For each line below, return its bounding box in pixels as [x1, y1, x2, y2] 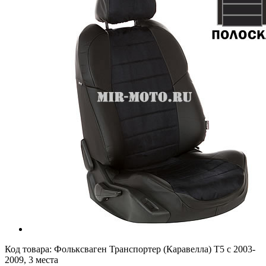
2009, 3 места [5, 254, 58, 265]
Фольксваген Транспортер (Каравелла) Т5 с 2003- [54, 243, 255, 254]
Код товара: [5, 243, 54, 254]
